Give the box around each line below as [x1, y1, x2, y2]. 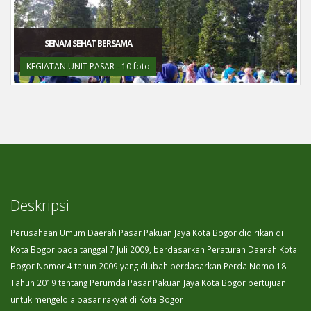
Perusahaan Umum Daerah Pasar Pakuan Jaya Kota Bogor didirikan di [10, 226, 283, 238]
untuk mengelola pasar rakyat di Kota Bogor [10, 293, 183, 305]
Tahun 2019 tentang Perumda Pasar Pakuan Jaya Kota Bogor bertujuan [10, 276, 286, 288]
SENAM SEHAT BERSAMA [44, 37, 132, 49]
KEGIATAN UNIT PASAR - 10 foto [26, 60, 150, 72]
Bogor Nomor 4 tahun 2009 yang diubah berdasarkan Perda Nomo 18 [10, 260, 286, 271]
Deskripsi [10, 194, 69, 215]
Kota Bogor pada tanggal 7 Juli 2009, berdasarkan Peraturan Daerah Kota [10, 243, 297, 255]
